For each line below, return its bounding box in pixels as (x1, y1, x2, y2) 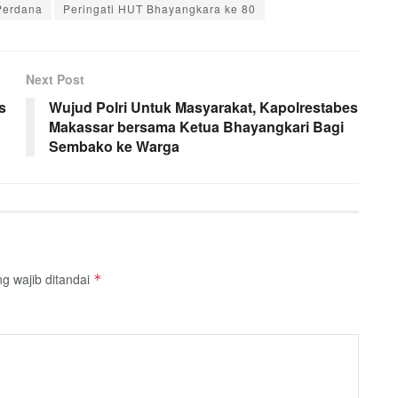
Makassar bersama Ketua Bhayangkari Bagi (49, 115, 344, 137)
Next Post (26, 69, 84, 88)
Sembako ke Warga (49, 135, 179, 156)
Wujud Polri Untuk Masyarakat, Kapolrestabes (49, 96, 358, 117)
